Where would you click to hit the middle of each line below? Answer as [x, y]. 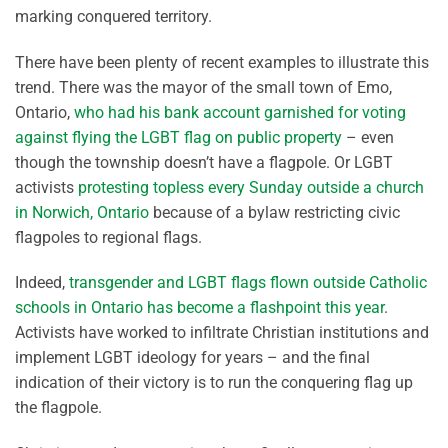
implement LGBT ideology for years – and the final [192, 358]
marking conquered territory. [113, 16]
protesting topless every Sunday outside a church [251, 187]
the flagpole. [58, 408]
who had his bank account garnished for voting [240, 112]
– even [368, 137]
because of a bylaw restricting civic [274, 212]
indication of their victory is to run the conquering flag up [214, 383]
